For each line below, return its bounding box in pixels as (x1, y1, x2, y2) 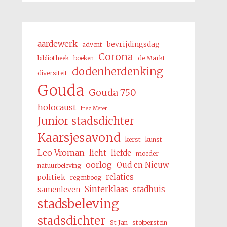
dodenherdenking (71, 65, 163, 79)
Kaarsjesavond (37, 130, 121, 145)
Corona (98, 51, 133, 63)
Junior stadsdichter (37, 115, 134, 128)
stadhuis (132, 184, 165, 194)
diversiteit (37, 69, 67, 77)
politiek (37, 173, 65, 182)
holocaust (37, 102, 76, 112)
